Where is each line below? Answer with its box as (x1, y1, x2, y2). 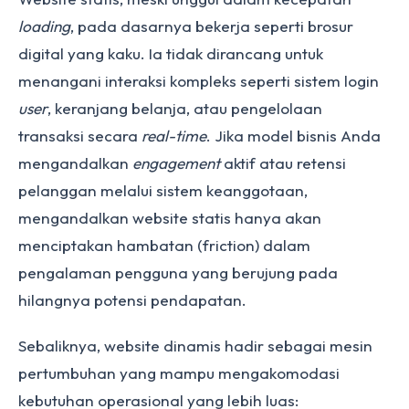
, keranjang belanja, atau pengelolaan (47, 99, 322, 118)
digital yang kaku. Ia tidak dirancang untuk (18, 44, 323, 63)
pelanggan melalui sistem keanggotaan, (18, 181, 308, 200)
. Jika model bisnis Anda (206, 126, 381, 145)
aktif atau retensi (220, 153, 346, 173)
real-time (142, 126, 206, 145)
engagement (132, 153, 220, 173)
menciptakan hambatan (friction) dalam (18, 236, 310, 255)
